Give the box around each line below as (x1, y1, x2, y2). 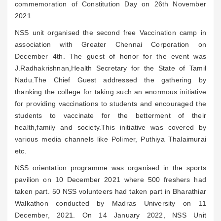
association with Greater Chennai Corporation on (15, 40, 206, 48)
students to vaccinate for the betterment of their (15, 111, 206, 119)
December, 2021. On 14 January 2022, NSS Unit (15, 211, 206, 219)
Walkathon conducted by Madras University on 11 (15, 199, 206, 207)
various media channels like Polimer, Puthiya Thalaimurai (15, 135, 206, 143)
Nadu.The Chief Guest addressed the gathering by (15, 76, 206, 84)
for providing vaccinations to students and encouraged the (15, 100, 206, 108)
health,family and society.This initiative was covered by (15, 123, 206, 131)
